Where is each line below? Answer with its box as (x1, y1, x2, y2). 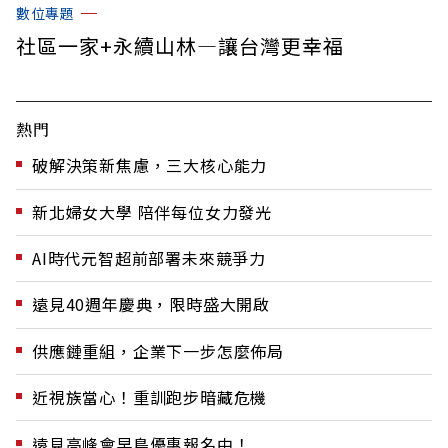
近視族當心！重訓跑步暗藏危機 (32, 385, 268, 410)
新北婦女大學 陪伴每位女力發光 (32, 199, 272, 224)
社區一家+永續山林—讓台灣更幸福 (16, 31, 344, 61)
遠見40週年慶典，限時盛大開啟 (32, 292, 270, 317)
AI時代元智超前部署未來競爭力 (32, 246, 266, 271)
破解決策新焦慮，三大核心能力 (32, 153, 268, 178)
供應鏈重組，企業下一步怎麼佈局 (32, 338, 284, 363)
